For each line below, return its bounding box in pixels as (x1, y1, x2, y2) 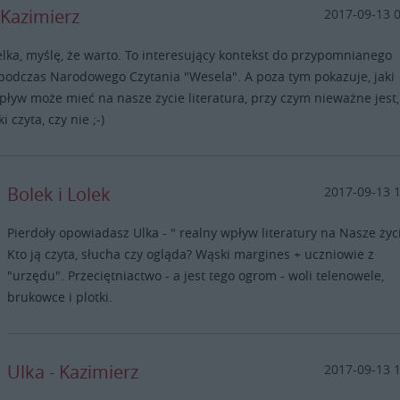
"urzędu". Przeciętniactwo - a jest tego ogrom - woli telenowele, (7, 267, 385, 285)
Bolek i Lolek (7, 182, 112, 207)
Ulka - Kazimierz (7, 360, 139, 385)
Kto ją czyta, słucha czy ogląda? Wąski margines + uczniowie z (7, 246, 375, 263)
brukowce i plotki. (7, 288, 113, 306)
